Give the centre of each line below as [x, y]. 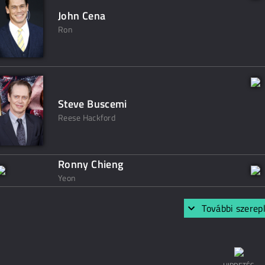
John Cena [82, 16]
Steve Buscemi [93, 104]
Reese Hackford [87, 117]
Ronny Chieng [91, 164]
